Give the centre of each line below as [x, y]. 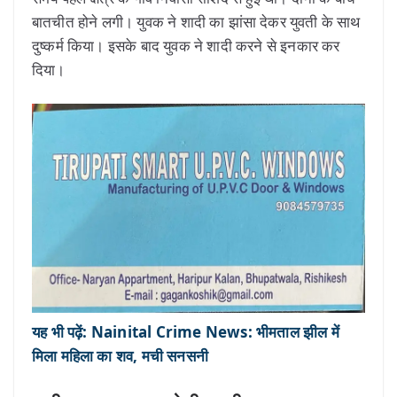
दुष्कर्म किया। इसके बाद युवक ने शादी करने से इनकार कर [186, 45]
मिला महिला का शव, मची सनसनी [120, 356]
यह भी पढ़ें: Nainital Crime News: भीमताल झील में [186, 332]
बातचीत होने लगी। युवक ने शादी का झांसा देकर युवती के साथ [196, 21]
